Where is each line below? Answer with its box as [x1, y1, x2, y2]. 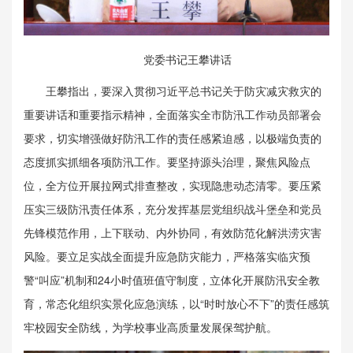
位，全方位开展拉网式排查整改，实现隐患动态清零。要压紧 [24, 176, 321, 193]
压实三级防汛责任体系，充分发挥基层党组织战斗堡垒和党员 [24, 200, 321, 217]
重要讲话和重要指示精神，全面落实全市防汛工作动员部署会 [24, 106, 321, 122]
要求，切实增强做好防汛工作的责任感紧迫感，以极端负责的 [24, 129, 321, 146]
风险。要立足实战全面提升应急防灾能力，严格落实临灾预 [24, 247, 310, 264]
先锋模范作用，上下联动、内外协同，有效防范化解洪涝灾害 [24, 224, 321, 240]
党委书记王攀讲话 [143, 50, 232, 67]
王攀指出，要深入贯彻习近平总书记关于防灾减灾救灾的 [46, 82, 321, 98]
